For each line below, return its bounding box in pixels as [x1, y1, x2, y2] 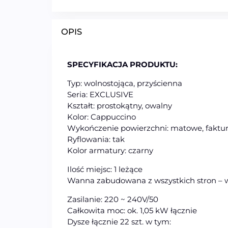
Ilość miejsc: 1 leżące [67, 164, 142, 175]
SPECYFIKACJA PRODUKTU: [67, 60, 178, 70]
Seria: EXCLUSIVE [67, 90, 133, 100]
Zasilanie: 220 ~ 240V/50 [67, 194, 158, 205]
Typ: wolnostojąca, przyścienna [67, 78, 182, 89]
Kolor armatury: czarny [67, 146, 153, 156]
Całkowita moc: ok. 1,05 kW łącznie [67, 206, 197, 216]
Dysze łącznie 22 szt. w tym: [67, 217, 171, 227]
